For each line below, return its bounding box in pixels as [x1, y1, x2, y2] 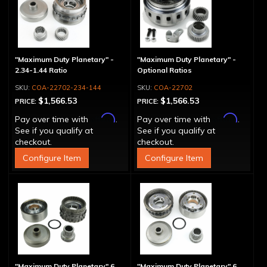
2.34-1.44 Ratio [15, 66, 67, 74]
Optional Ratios [136, 66, 192, 74]
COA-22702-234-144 [32, 83, 101, 92]
